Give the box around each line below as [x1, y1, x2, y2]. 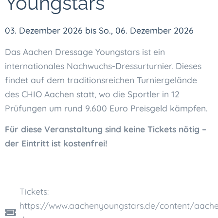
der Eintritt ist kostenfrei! [5, 137, 108, 148]
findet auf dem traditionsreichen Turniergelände [5, 74, 197, 85]
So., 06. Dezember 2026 [99, 25, 194, 36]
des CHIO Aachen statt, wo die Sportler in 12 [5, 88, 180, 99]
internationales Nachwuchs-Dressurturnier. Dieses [5, 60, 201, 71]
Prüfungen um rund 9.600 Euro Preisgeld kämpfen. [5, 102, 208, 113]
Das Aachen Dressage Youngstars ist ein [5, 46, 165, 57]
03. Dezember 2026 [5, 25, 83, 36]
